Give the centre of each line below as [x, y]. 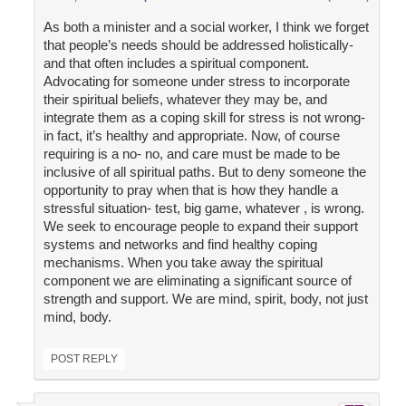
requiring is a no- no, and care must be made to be [191, 154]
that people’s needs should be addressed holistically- [198, 45]
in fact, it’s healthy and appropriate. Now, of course [191, 136]
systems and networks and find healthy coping [180, 245]
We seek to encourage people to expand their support [200, 227]
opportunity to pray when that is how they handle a [190, 190]
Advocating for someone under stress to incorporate [196, 82]
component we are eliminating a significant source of [197, 281]
